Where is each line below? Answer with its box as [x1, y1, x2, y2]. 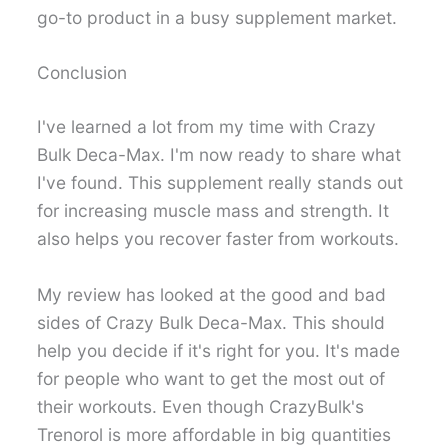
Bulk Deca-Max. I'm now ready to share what [37, 144, 402, 166]
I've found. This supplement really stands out [37, 172, 404, 194]
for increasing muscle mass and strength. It [37, 200, 390, 222]
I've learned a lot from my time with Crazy [37, 116, 377, 138]
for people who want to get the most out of [37, 367, 386, 389]
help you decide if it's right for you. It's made [37, 339, 401, 361]
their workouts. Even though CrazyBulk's [37, 395, 365, 417]
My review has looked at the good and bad [37, 283, 387, 305]
